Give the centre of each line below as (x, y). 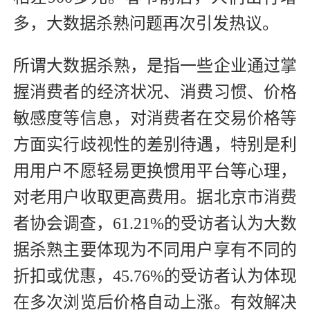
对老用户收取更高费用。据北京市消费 (155, 197)
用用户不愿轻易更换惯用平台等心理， (155, 171)
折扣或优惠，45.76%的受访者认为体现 (155, 276)
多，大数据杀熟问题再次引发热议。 (146, 23)
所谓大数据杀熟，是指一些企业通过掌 (155, 65)
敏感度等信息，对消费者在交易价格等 (155, 118)
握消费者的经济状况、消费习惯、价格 (155, 92)
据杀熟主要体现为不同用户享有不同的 (155, 249)
